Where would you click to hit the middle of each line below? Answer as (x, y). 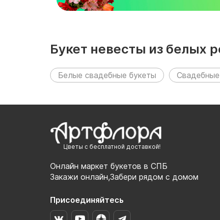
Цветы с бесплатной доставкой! (112, 147)
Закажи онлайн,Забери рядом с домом (124, 177)
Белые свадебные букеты (107, 75)
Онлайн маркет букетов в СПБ (109, 166)
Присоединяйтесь (87, 200)
